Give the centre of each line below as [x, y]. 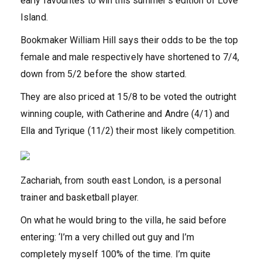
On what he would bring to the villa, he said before [124, 220]
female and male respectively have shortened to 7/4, [130, 57]
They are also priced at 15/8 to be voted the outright [129, 97]
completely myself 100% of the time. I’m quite [116, 254]
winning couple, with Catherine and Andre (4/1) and [125, 114]
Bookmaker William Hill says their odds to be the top [130, 40]
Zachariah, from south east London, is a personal [121, 181]
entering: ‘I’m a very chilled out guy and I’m [108, 237]
